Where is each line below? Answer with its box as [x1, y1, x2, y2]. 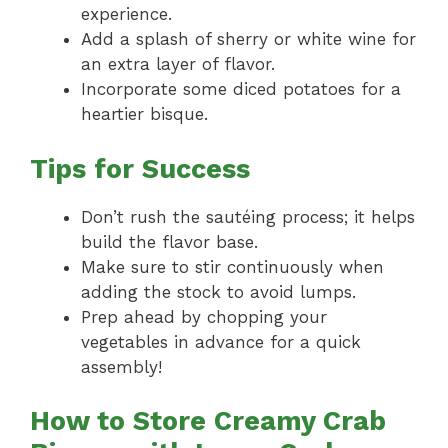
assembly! [81, 356, 162, 377]
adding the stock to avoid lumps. [81, 281, 356, 302]
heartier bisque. [81, 104, 208, 125]
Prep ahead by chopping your [81, 306, 327, 327]
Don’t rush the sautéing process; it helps [81, 206, 415, 227]
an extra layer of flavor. [81, 54, 275, 75]
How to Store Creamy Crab [30, 405, 386, 438]
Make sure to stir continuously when [81, 256, 384, 277]
